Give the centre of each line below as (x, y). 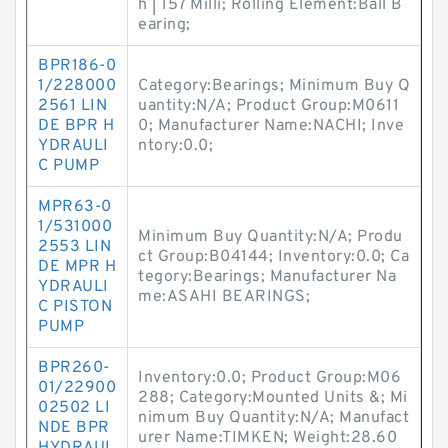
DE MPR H (77, 267)
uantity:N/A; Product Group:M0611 (268, 106)
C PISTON (75, 307)
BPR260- (74, 368)
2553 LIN (74, 247)
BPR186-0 (77, 66)
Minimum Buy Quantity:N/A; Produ (270, 237)
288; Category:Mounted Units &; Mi (273, 398)
